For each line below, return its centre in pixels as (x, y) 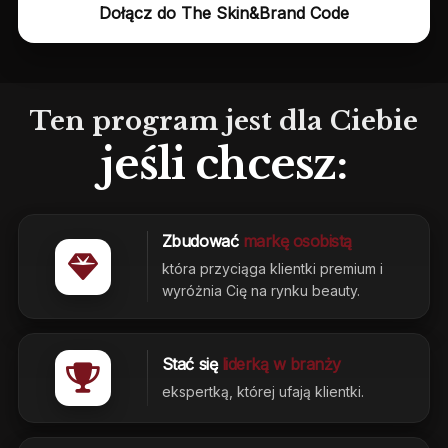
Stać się (191, 363)
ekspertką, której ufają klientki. (262, 391)
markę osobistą (297, 241)
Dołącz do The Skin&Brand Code (224, 12)
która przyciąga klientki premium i (272, 269)
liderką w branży (281, 363)
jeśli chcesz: (224, 163)
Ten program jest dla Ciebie (224, 120)
